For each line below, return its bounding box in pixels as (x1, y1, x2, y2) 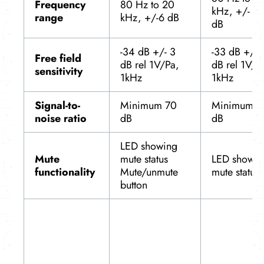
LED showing (120, 138, 177, 154)
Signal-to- (35, 97, 80, 113)
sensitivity (35, 63, 82, 79)
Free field (35, 50, 81, 66)
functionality (35, 164, 95, 180)
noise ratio (35, 110, 87, 126)
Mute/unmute (120, 164, 178, 180)
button (120, 177, 147, 193)
